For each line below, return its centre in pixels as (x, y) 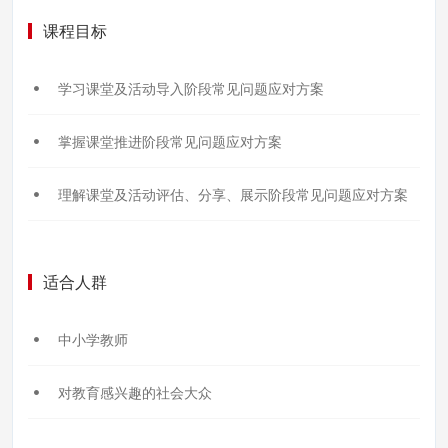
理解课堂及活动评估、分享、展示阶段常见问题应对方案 (231, 194)
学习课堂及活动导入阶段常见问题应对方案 (189, 88)
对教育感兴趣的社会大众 (133, 392)
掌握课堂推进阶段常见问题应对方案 (168, 141)
